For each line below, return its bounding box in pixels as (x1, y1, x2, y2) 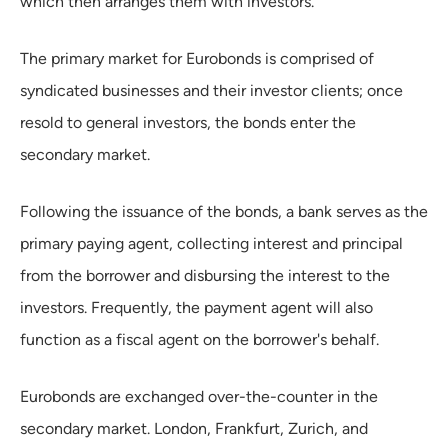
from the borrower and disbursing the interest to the (20, 265, 390, 285)
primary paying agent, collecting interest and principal (20, 233, 403, 253)
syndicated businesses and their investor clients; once (20, 80, 403, 100)
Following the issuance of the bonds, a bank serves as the (20, 201, 428, 221)
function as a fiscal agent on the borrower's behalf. (20, 329, 379, 349)
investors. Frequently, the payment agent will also (20, 297, 373, 317)
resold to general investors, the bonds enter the (20, 112, 356, 132)
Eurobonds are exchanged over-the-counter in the (20, 386, 378, 406)
